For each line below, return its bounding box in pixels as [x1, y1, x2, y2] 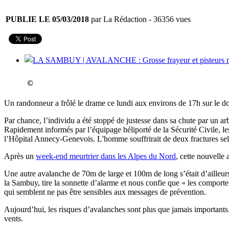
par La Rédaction [89, 15, 147, 24]
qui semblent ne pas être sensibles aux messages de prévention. [4, 188, 206, 197]
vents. [4, 214, 23, 223]
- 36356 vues [147, 15, 191, 24]
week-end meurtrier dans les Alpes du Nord [36, 152, 176, 161]
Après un [4, 152, 36, 161]
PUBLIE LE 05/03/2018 [6, 15, 89, 24]
